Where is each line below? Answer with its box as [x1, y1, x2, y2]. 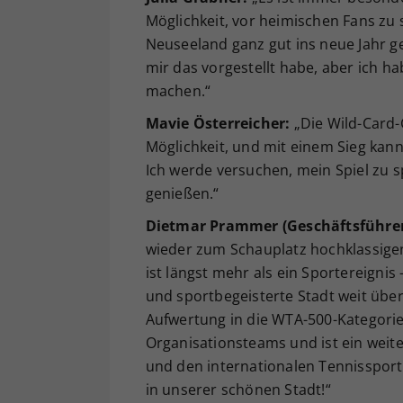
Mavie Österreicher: [145, 112, 291, 133]
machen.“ [145, 80, 211, 101]
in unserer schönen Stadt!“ [145, 379, 331, 399]
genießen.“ [145, 183, 219, 203]
